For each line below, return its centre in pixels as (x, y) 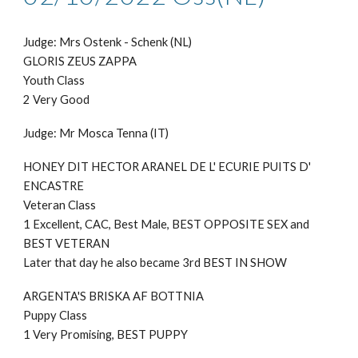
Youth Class (54, 81)
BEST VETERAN (67, 244)
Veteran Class (60, 205)
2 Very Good (58, 100)
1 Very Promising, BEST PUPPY (106, 335)
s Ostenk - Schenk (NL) (135, 42)
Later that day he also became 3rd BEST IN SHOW (155, 263)
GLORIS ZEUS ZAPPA (80, 62)
